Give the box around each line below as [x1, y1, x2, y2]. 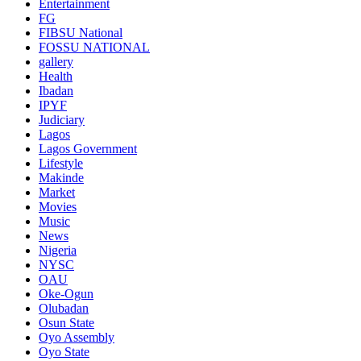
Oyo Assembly [39, 330, 114, 344]
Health [39, 68, 73, 83]
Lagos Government [39, 141, 137, 156]
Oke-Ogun [39, 286, 93, 301]
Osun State [39, 315, 94, 330]
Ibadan [39, 83, 73, 98]
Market [39, 185, 75, 199]
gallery [39, 54, 73, 68]
